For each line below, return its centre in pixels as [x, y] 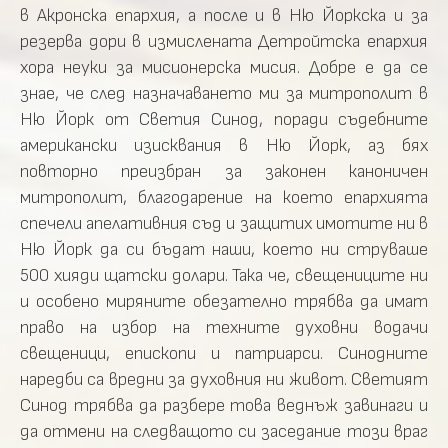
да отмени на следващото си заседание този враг [224, 431]
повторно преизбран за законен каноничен [224, 171]
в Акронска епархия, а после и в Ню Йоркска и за [224, 15]
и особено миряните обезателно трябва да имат [224, 301]
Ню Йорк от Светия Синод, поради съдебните [224, 119]
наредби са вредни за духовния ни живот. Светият [224, 379]
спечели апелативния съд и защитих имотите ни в [224, 223]
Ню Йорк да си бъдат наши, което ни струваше [224, 249]
